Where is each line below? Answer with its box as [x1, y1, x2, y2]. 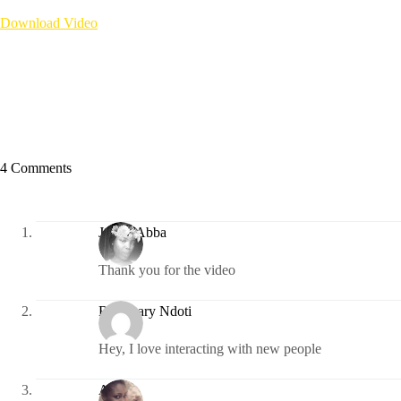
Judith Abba [98, 225, 166, 241]
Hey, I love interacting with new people [98, 340, 321, 356]
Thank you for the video [98, 261, 235, 277]
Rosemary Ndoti [98, 303, 192, 320]
